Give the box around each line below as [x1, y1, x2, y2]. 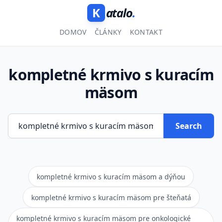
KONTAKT [129, 27, 163, 37]
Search [175, 120, 202, 131]
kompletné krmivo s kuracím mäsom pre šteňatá [31, 193, 191, 202]
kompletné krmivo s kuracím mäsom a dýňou [37, 172, 185, 181]
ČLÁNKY [94, 27, 122, 37]
